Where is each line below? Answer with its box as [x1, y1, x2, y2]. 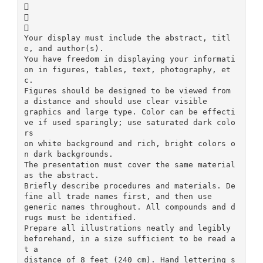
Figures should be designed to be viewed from [23, 86, 231, 95]
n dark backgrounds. [23, 149, 113, 159]
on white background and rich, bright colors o [23, 139, 235, 148]
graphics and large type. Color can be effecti [23, 107, 235, 116]
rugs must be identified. [23, 213, 137, 222]
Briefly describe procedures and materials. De [23, 181, 235, 190]
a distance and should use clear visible [23, 96, 207, 106]
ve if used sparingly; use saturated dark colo [23, 117, 235, 127]
